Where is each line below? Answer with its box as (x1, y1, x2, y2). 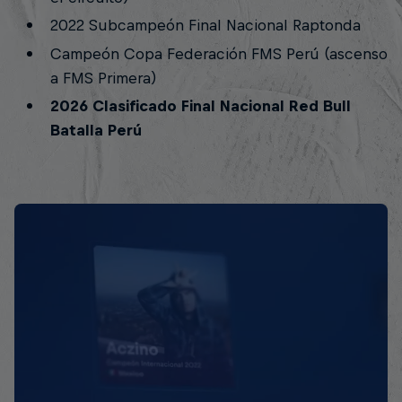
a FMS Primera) (49, 68, 157, 87)
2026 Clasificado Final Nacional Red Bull (49, 97, 351, 116)
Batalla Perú (49, 121, 142, 140)
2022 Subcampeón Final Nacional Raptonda (49, 16, 361, 35)
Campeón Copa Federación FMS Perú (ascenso (49, 44, 388, 63)
